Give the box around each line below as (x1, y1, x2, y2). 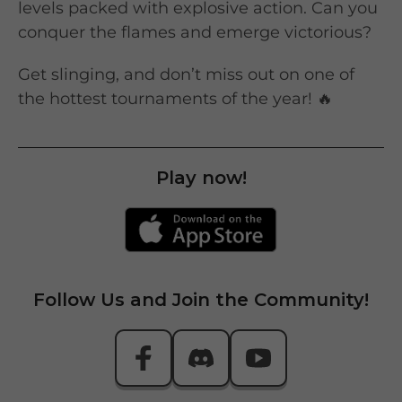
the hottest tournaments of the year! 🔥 (18, 89, 333, 109)
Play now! (155, 167, 247, 188)
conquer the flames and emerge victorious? (18, 22, 371, 42)
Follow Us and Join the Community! (33, 289, 369, 311)
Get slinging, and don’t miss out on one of (18, 65, 354, 84)
